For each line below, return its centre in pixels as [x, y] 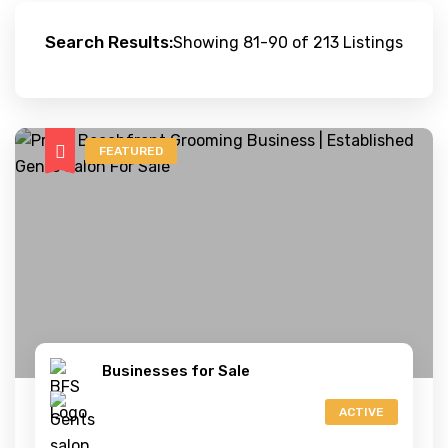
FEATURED [131, 151]
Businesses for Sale [176, 371]
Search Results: [109, 42]
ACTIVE [361, 412]
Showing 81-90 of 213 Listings [288, 42]
